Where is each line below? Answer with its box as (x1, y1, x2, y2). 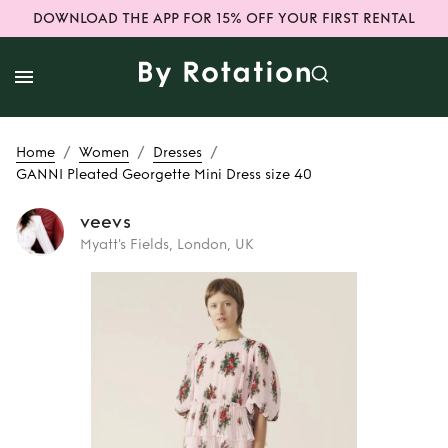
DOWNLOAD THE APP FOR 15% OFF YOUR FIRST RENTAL (33, 10, 415, 27)
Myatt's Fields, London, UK (80, 236, 254, 253)
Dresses (153, 144, 202, 161)
